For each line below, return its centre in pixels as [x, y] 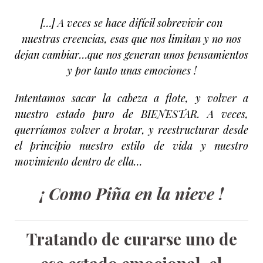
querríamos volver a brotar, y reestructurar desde [131, 130]
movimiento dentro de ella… [78, 161]
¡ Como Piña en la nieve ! [131, 193]
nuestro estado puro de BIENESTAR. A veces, [131, 114]
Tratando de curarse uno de [131, 239]
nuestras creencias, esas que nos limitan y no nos [131, 39]
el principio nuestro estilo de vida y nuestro [131, 146]
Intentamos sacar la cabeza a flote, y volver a [131, 98]
